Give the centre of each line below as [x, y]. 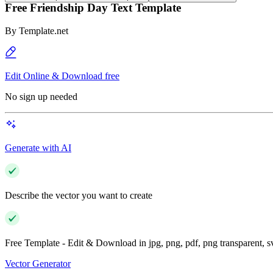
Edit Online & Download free [62, 76]
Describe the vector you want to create [79, 196]
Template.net [44, 31]
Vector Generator [38, 264]
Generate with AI [38, 148]
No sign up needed [41, 97]
